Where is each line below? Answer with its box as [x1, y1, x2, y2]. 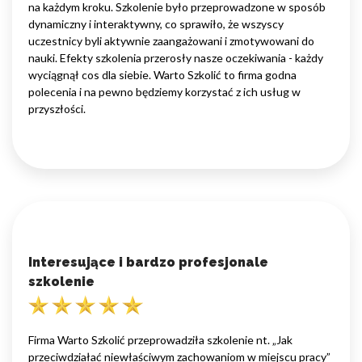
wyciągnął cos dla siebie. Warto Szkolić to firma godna [28, 68, 297, 82]
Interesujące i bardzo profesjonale [28, 255, 268, 271]
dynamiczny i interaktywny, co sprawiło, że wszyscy [28, 17, 284, 32]
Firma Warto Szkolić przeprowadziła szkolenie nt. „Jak [28, 333, 293, 347]
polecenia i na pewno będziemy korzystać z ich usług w [28, 85, 301, 99]
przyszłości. [28, 102, 86, 116]
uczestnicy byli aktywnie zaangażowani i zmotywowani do [28, 34, 314, 48]
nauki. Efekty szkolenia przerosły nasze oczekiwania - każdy [28, 51, 323, 65]
